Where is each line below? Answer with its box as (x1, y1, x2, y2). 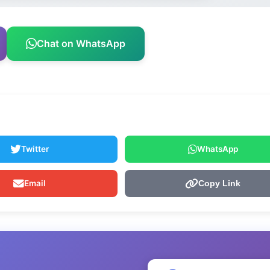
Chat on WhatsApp (37, 37, 125, 50)
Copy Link (198, 179, 240, 189)
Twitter (21, 144, 49, 154)
